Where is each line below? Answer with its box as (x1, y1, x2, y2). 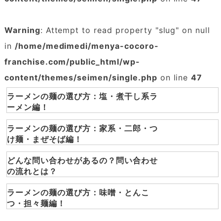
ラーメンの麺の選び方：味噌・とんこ (7, 187, 149, 198)
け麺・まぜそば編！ (7, 134, 82, 145)
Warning (4, 25, 40, 35)
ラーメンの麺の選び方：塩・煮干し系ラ (7, 91, 158, 102)
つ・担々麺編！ (7, 198, 66, 209)
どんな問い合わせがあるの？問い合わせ (7, 155, 158, 166)
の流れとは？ (7, 166, 58, 177)
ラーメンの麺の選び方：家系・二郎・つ (7, 123, 158, 134)
